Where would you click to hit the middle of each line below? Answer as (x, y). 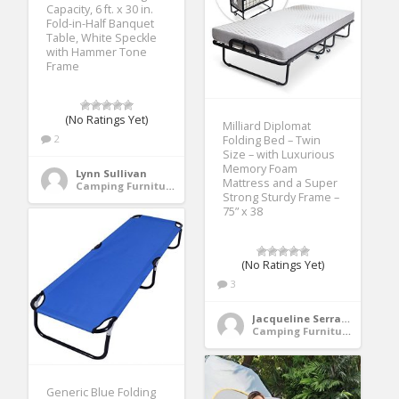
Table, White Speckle (102, 37)
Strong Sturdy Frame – (281, 198)
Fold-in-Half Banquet (101, 23)
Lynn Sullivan (112, 173)
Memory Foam (261, 169)
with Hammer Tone (97, 52)
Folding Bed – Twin (272, 141)
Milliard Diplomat (267, 126)
